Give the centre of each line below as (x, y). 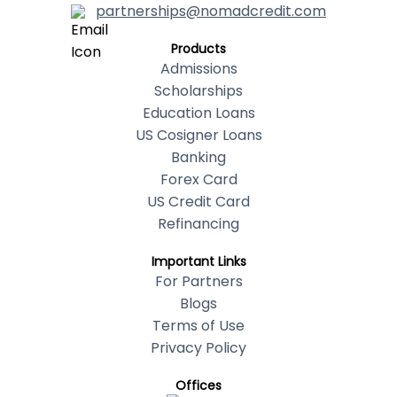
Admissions (198, 69)
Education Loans (198, 113)
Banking (198, 158)
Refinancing (198, 224)
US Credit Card (198, 202)
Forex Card (198, 180)
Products (198, 49)
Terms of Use (198, 326)
